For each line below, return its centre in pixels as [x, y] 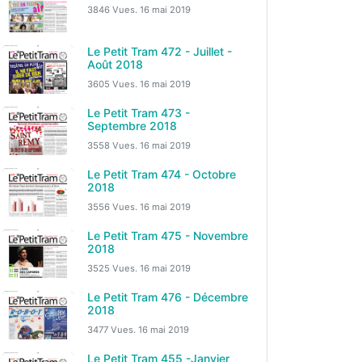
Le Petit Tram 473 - [139, 113]
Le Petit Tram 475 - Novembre [168, 236]
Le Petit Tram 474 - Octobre [162, 174]
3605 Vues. [114, 84]
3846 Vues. [114, 10]
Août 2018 [115, 64]
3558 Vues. [114, 145]
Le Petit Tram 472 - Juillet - [160, 51]
